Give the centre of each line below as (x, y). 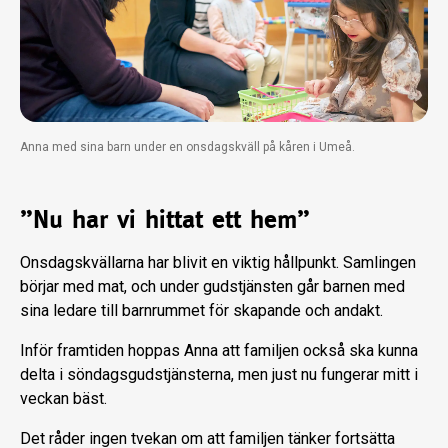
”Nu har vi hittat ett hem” (165, 218)
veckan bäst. (63, 398)
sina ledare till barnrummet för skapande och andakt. (201, 310)
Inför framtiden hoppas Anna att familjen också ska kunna (219, 350)
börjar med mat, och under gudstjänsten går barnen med (212, 286)
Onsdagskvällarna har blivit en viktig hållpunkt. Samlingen (218, 262)
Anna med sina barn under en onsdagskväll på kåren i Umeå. (187, 146)
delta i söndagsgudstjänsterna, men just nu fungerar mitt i (219, 374)
